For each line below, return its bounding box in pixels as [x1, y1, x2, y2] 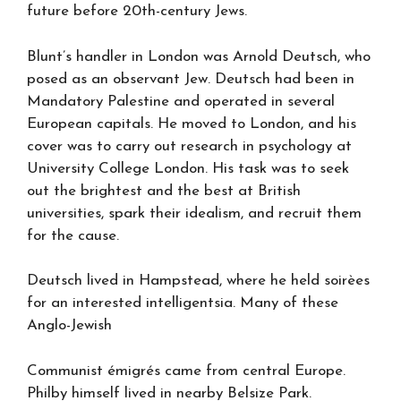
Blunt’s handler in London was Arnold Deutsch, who [27, 48, 371, 64]
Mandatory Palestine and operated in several [27, 93, 335, 109]
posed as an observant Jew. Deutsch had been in [27, 71, 354, 87]
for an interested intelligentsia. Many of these [27, 295, 338, 311]
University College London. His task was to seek [27, 160, 349, 176]
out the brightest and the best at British [27, 183, 301, 199]
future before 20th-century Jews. [27, 4, 247, 19]
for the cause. [27, 227, 119, 243]
